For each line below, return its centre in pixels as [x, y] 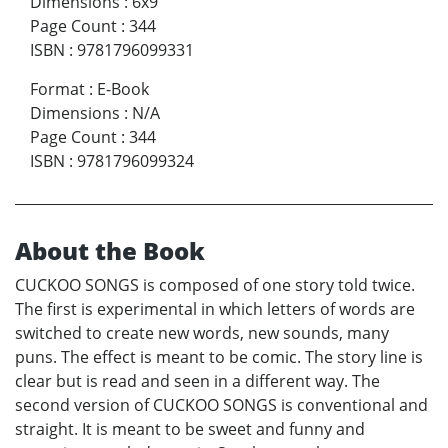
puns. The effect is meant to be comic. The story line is [219, 357]
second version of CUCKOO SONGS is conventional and [221, 405]
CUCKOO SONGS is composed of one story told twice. [215, 285]
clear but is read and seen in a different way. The [197, 381]
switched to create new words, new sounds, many [202, 333]
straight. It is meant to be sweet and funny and [190, 429]
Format [57, 89]
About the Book [110, 251]
